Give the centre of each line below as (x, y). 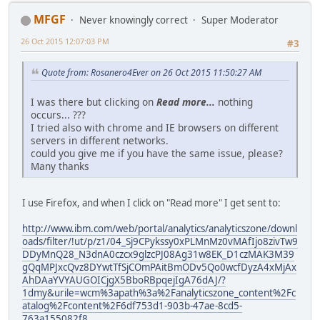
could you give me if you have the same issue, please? (157, 154)
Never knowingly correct (134, 20)
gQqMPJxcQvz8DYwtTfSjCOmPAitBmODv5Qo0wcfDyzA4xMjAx (159, 267)
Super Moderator (240, 20)
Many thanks (60, 166)
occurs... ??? (58, 115)
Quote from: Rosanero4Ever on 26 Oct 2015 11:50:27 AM (151, 73)
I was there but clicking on (94, 102)
